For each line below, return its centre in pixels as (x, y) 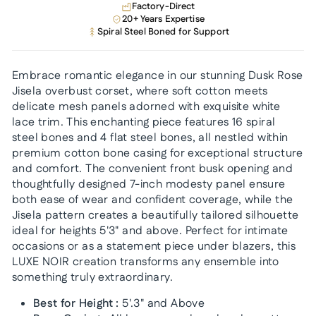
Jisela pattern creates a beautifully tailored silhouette (156, 215)
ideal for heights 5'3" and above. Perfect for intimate (150, 231)
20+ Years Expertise (163, 19)
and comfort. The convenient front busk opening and (152, 169)
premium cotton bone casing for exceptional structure (158, 153)
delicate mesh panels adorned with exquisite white (146, 107)
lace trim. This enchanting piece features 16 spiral (144, 122)
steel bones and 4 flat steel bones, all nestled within (150, 138)
